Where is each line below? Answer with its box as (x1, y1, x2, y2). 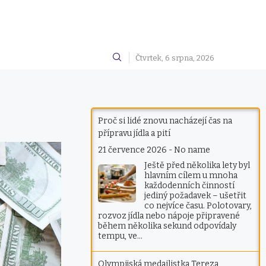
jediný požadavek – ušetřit (144, 191, 247, 201)
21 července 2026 (98, 145, 167, 156)
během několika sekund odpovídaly (98, 221, 237, 232)
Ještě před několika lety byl (144, 160, 251, 171)
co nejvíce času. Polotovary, (144, 201, 252, 211)
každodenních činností (144, 180, 235, 191)
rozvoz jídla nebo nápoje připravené (98, 211, 240, 221)
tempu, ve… (98, 231, 143, 242)
